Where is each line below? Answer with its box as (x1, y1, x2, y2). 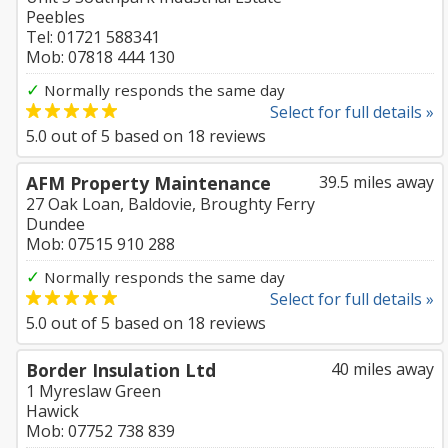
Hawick (26, 400, 79, 422)
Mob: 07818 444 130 (26, 46, 175, 68)
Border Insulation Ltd (26, 358, 216, 382)
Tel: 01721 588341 (26, 26, 160, 48)
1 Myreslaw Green (26, 380, 161, 402)
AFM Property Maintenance (26, 171, 271, 195)
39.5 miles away (319, 171, 434, 193)
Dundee (26, 213, 85, 235)
